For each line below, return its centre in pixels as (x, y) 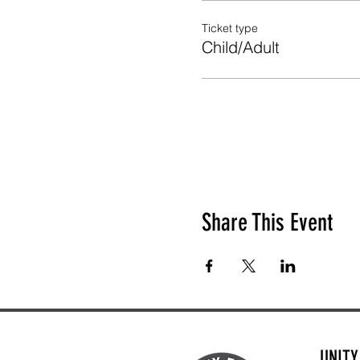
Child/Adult (240, 47)
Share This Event (267, 223)
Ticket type (229, 28)
